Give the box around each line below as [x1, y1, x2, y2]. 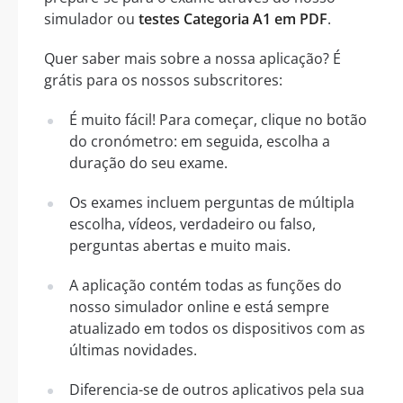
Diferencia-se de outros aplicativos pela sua [69, 379, 364, 399]
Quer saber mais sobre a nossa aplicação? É [44, 48, 341, 68]
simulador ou [44, 8, 139, 29]
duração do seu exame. [69, 152, 228, 173]
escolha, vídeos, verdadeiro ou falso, [69, 213, 316, 234]
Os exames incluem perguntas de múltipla [69, 192, 354, 212]
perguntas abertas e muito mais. [69, 235, 291, 255]
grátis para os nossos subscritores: [44, 69, 282, 90]
